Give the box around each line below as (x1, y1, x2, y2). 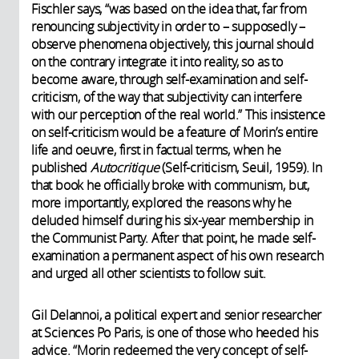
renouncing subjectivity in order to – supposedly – (31, 17, 305, 35)
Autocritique (91, 158, 159, 176)
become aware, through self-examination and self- (31, 70, 308, 88)
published (31, 158, 91, 176)
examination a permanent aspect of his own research (31, 246, 324, 264)
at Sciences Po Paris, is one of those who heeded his (31, 323, 318, 341)
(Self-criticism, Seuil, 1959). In (159, 158, 322, 176)
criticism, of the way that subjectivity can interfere (31, 87, 302, 106)
